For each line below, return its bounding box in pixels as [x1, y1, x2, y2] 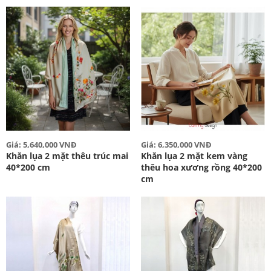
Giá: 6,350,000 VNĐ [140, 139, 212, 151]
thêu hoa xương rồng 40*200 [140, 162, 262, 174]
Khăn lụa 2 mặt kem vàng [140, 150, 247, 162]
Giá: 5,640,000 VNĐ [6, 139, 77, 151]
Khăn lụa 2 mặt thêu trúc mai [6, 150, 128, 162]
